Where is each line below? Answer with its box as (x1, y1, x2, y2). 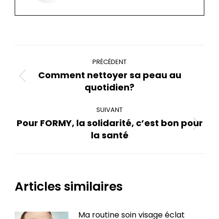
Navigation (14, 44, 95, 63)
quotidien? (85, 81, 134, 94)
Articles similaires (15, 178, 123, 196)
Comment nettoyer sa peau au (38, 69, 181, 82)
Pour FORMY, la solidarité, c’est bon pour (16, 117, 203, 130)
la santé (90, 129, 129, 142)
